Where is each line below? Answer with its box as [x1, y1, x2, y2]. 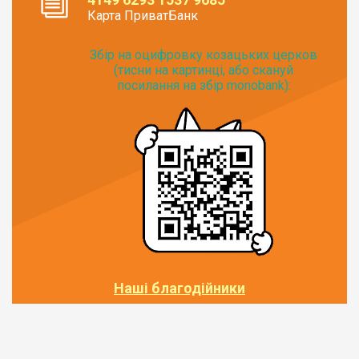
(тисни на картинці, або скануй [114, 62, 293, 78]
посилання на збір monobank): [116, 77, 291, 93]
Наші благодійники [114, 279, 245, 296]
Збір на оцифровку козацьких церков [90, 46, 317, 63]
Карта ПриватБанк [87, 7, 199, 23]
